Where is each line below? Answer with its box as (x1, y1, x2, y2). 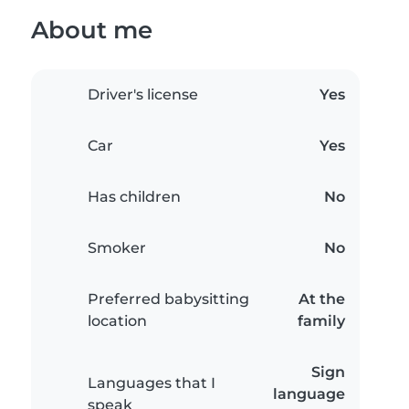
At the (299, 290, 345, 309)
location (88, 312, 147, 330)
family (298, 312, 345, 330)
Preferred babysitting (88, 290, 249, 309)
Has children (88, 188, 181, 206)
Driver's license (88, 86, 198, 104)
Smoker (88, 239, 146, 257)
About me (31, 16, 152, 45)
